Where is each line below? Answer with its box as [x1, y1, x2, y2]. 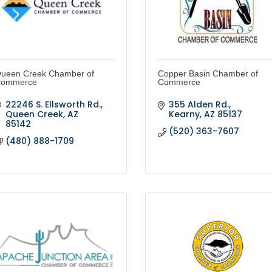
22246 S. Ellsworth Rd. [5, 98, 101, 111]
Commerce [158, 77, 200, 87]
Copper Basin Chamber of [158, 69, 258, 79]
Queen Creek [5, 108, 63, 121]
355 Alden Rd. [168, 98, 229, 111]
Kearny [168, 108, 200, 121]
